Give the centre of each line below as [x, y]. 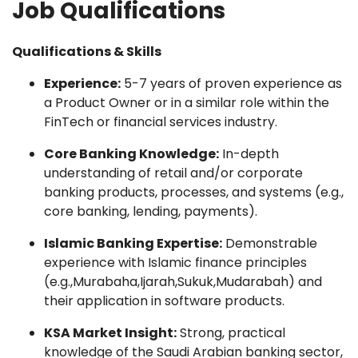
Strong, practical [231, 333]
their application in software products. [164, 301]
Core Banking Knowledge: [131, 154]
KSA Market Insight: [110, 333]
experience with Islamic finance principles [175, 263]
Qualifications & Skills [87, 52]
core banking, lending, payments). [151, 211]
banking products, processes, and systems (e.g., [194, 192]
